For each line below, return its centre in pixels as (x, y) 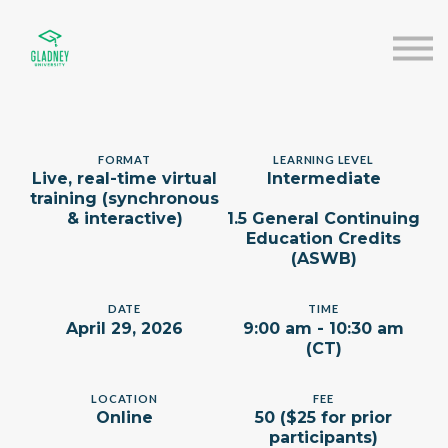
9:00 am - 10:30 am (323, 328)
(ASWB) (323, 259)
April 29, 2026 (124, 328)
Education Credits (323, 239)
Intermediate (323, 179)
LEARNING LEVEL (323, 159)
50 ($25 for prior (323, 418)
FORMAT (124, 159)
